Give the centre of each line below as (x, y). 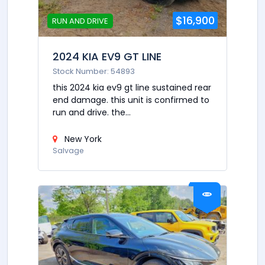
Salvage (68, 150)
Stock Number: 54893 (94, 71)
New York (82, 139)
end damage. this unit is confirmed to (131, 100)
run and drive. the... (92, 112)
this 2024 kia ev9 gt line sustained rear (132, 87)
